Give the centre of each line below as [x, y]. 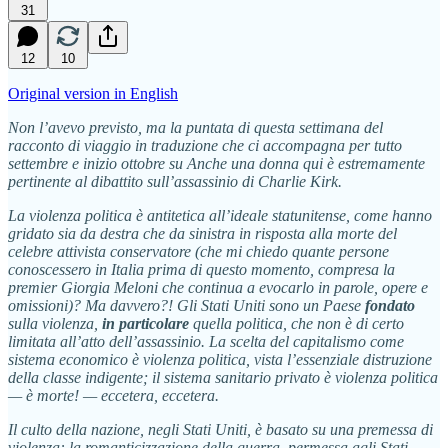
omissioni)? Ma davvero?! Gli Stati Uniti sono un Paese [184, 305]
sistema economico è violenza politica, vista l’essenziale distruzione [220, 359]
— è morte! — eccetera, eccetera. [113, 395]
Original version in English [93, 93]
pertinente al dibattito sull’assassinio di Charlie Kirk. [175, 181]
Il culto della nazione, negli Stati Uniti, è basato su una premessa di [220, 429]
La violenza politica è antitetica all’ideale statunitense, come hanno [220, 215]
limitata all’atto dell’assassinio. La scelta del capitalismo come [206, 341]
